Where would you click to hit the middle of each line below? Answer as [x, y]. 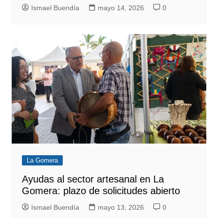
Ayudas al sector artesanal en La [93, 179]
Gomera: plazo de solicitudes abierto [101, 191]
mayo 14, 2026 [121, 8]
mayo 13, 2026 [121, 208]
